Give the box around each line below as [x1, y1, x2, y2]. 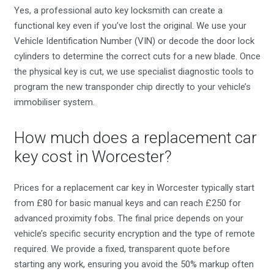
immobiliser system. [13, 97, 95, 108]
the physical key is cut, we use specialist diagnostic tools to [13, 66, 254, 78]
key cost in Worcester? [13, 147, 172, 166]
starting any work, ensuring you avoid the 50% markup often [13, 258, 254, 270]
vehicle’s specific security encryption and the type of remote [13, 228, 255, 239]
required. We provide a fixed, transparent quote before [13, 243, 230, 254]
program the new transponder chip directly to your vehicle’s [13, 81, 251, 93]
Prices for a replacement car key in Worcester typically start [13, 182, 254, 193]
